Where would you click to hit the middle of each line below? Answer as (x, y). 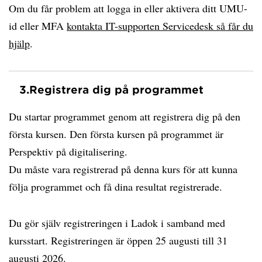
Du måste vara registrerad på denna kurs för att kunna (123, 169)
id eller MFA (38, 26)
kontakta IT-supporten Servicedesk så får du (160, 26)
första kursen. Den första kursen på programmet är (116, 134)
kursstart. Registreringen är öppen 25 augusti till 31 (118, 240)
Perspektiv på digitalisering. (68, 151)
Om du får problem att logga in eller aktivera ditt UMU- (128, 8)
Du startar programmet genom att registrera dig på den (125, 116)
